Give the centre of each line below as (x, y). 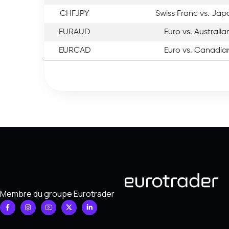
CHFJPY (75, 14)
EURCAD (75, 50)
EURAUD (75, 32)
